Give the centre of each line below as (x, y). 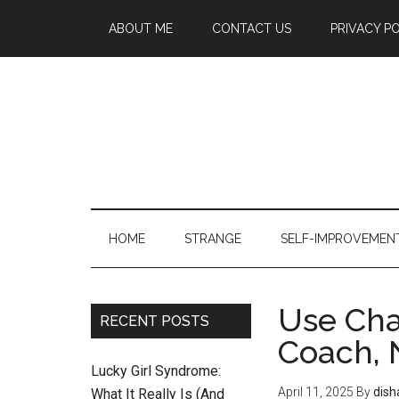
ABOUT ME (141, 28)
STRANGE (213, 239)
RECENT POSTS (155, 321)
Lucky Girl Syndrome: (156, 371)
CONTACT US (252, 28)
